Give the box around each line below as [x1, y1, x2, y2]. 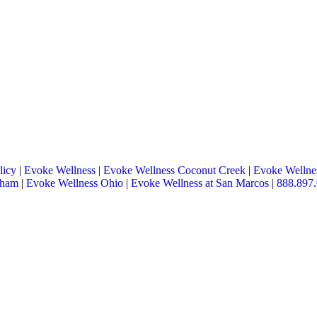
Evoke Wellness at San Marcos [130, 177, 269, 189]
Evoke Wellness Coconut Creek [103, 164, 246, 176]
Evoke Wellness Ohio [25, 177, 123, 189]
